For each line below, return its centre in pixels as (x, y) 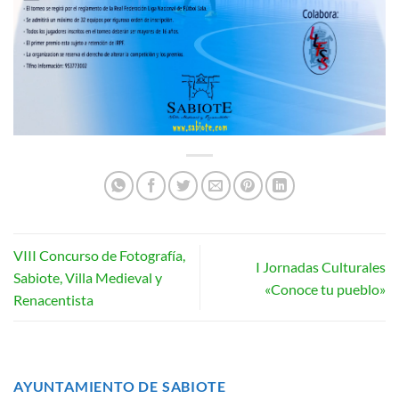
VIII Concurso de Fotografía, (99, 256)
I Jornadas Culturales (321, 266)
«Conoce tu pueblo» (325, 289)
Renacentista (53, 300)
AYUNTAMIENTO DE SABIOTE (120, 387)
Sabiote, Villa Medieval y (88, 278)
